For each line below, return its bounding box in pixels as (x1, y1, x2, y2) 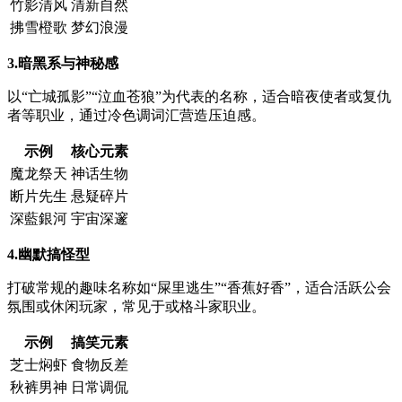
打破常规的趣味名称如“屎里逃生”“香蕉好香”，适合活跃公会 (7, 279, 391, 295)
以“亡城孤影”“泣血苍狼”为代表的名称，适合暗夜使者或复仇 (7, 88, 391, 104)
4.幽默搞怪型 (7, 246, 90, 262)
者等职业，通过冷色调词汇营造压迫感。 (7, 107, 266, 123)
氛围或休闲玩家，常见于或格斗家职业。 (7, 298, 266, 314)
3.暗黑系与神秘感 (7, 55, 118, 71)
